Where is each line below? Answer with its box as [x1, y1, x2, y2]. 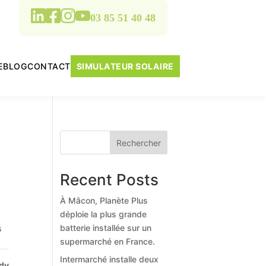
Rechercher [116, 137, 161, 148]
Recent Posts [59, 170, 159, 189]
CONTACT [27, 61, 71, 71]
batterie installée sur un [59, 223, 151, 233]
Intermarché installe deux [59, 254, 159, 264]
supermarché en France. [59, 236, 155, 246]
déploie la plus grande [59, 209, 147, 219]
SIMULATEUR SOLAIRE [76, 61, 174, 71]
